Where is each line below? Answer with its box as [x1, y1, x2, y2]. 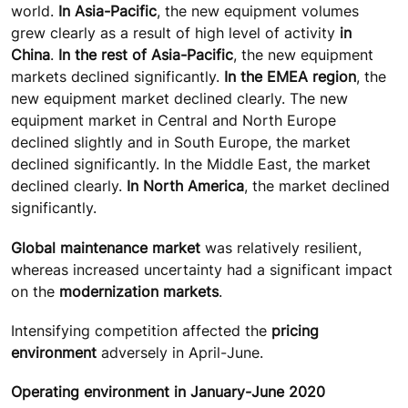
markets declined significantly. [11, 67, 224, 87]
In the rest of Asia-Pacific [58, 46, 233, 65]
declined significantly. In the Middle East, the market [11, 155, 371, 174]
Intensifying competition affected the [11, 321, 271, 340]
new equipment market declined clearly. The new [11, 89, 348, 108]
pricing [271, 321, 319, 340]
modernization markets [59, 281, 219, 301]
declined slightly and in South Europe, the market [11, 133, 351, 152]
